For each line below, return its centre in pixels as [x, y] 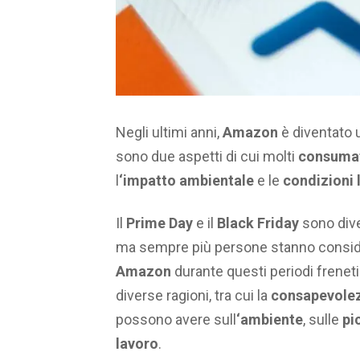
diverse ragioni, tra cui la [193, 295]
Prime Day [160, 223]
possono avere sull [176, 319]
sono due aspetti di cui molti [207, 157]
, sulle [323, 319]
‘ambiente [270, 319]
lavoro [137, 343]
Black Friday [256, 223]
